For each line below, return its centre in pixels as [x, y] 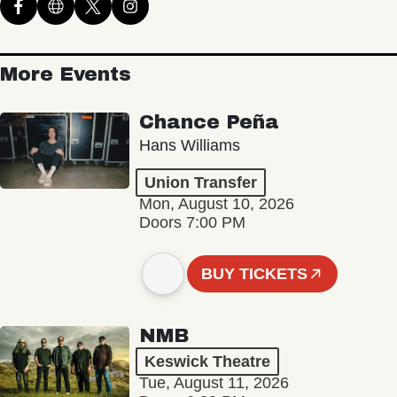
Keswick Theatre [207, 362]
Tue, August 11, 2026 [214, 383]
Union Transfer [200, 182]
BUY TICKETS [255, 273]
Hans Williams [189, 145]
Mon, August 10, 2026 [216, 203]
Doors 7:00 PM [192, 222]
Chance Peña [209, 122]
